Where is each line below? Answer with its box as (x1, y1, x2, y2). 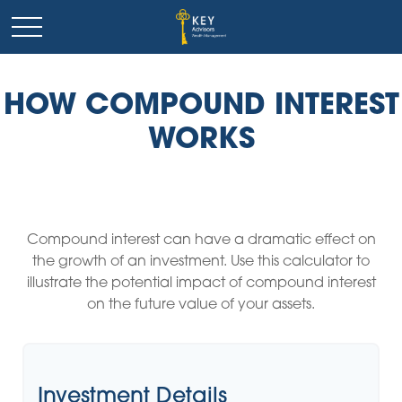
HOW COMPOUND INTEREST (3, 92, 399, 121)
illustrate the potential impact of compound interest (26, 276, 376, 291)
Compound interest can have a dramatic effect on (26, 233, 376, 248)
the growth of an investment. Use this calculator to (32, 255, 370, 269)
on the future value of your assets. (87, 298, 315, 312)
